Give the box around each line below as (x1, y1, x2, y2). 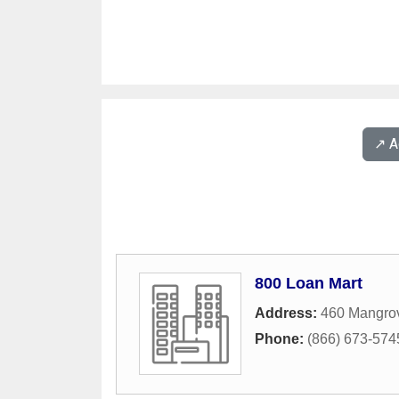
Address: (255, 305, 321, 321)
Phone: (255, 331, 307, 346)
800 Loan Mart (255, 274, 362, 292)
